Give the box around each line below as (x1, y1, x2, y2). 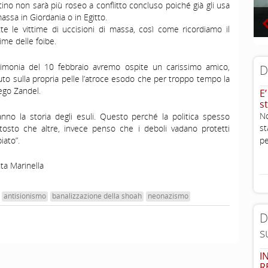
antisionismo (4, 191, 46, 201)
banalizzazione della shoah (52, 191, 142, 201)
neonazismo (148, 191, 188, 201)
